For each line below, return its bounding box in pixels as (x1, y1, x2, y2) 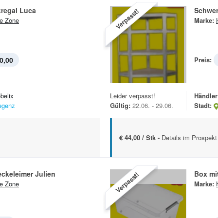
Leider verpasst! (110, 91, 155, 101)
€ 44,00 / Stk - (119, 133, 162, 143)
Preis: (194, 55, 212, 65)
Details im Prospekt (162, 133, 217, 143)
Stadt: (194, 101, 212, 110)
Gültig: (110, 101, 130, 110)
